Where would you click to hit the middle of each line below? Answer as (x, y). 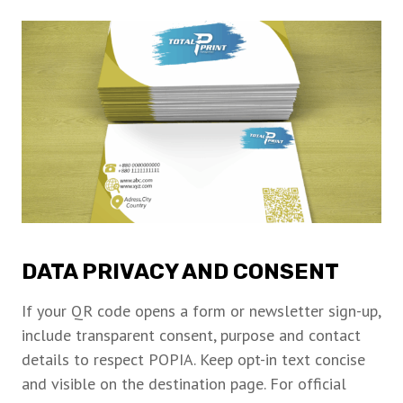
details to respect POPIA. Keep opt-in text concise (193, 360)
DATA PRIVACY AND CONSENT (180, 272)
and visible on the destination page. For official (184, 384)
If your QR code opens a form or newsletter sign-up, (201, 311)
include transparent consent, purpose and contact (191, 336)
